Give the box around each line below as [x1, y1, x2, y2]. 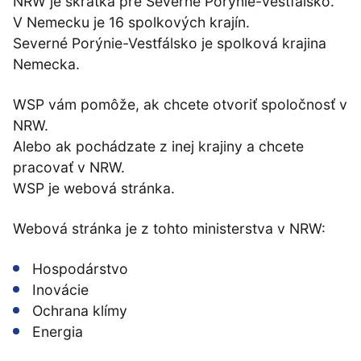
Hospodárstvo [32, 260, 128, 277]
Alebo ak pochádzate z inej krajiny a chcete [13, 138, 304, 155]
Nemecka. [13, 56, 80, 73]
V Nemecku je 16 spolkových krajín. [13, 14, 250, 31]
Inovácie [32, 281, 89, 298]
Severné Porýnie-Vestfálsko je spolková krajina [13, 35, 326, 52]
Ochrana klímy [32, 302, 127, 319]
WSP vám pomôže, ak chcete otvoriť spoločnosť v [13, 96, 347, 113]
